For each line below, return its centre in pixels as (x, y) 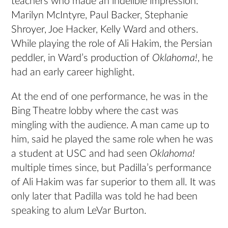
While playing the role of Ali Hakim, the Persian (112, 44)
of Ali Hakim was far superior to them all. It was (114, 182)
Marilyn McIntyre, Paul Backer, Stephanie (100, 16)
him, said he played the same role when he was (112, 140)
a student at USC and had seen (81, 154)
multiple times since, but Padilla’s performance (111, 168)
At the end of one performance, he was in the (110, 97)
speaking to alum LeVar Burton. (79, 211)
